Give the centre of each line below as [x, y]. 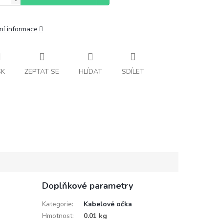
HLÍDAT [90, 71]
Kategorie [57, 204]
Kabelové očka [108, 204]
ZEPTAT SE [42, 71]
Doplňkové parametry [87, 186]
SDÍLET [133, 71]
